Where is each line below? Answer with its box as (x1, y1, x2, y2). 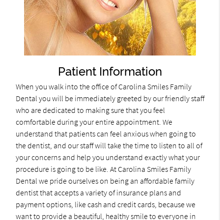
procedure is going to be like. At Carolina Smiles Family (15, 164, 191, 174)
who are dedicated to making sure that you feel (15, 105, 165, 115)
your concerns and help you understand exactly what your (15, 152, 200, 163)
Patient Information (58, 64, 162, 79)
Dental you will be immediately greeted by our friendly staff (15, 93, 204, 104)
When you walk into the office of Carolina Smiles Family (15, 82, 192, 92)
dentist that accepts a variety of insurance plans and (15, 188, 181, 198)
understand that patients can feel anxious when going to (15, 129, 196, 139)
